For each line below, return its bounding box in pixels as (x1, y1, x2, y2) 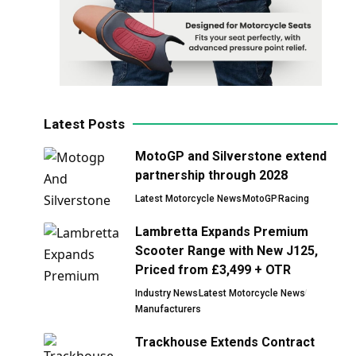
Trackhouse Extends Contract (135, 334, 315, 350)
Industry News (135, 287, 199, 299)
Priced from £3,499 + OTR (135, 261, 292, 277)
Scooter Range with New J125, (135, 242, 319, 258)
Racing (278, 192, 310, 204)
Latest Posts (44, 115, 126, 132)
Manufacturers (135, 303, 202, 315)
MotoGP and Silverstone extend (135, 148, 327, 164)
